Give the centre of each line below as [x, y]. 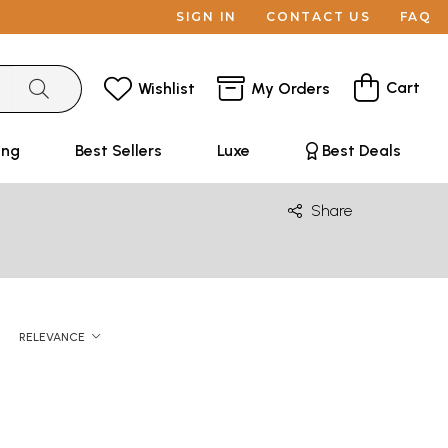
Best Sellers [118, 150]
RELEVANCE [51, 337]
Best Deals [361, 150]
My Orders [290, 88]
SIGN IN [206, 16]
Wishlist [166, 88]
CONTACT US [318, 16]
